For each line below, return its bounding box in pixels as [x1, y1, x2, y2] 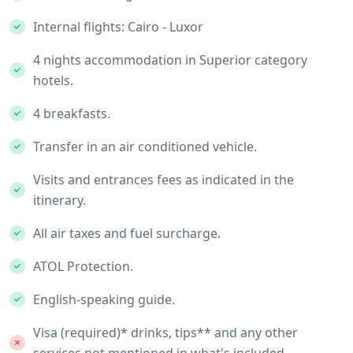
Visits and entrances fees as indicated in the [33, 170, 294, 188]
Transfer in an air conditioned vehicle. [33, 137, 257, 155]
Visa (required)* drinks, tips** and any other [33, 323, 298, 341]
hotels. [33, 71, 73, 89]
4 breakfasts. [33, 104, 110, 122]
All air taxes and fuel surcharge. [33, 224, 221, 242]
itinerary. [33, 191, 86, 209]
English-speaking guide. [33, 290, 175, 308]
